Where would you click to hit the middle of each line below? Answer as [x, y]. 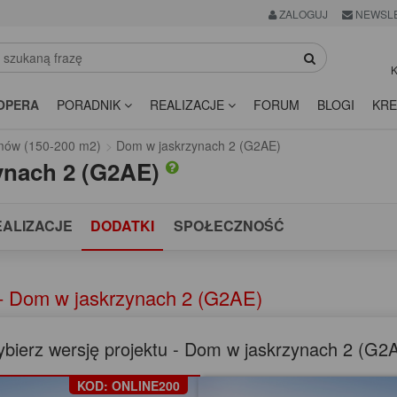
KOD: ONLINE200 [128, 386]
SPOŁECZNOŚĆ [229, 226]
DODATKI [122, 226]
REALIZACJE [189, 105]
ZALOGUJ [302, 14]
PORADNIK [90, 105]
